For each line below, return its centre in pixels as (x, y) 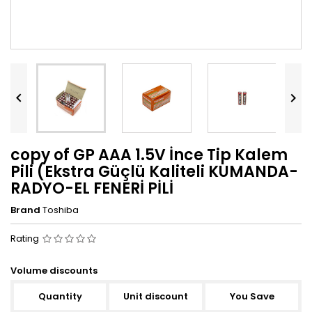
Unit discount (156, 296)
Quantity (60, 296)
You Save (252, 296)
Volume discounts (54, 270)
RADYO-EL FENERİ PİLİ (92, 188)
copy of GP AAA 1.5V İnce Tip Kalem (149, 155)
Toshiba (61, 210)
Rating (26, 238)
